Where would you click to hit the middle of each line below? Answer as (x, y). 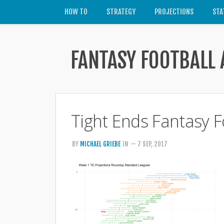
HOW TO (76, 12)
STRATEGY (121, 12)
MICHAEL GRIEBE (100, 144)
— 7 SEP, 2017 (149, 144)
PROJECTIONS (174, 12)
